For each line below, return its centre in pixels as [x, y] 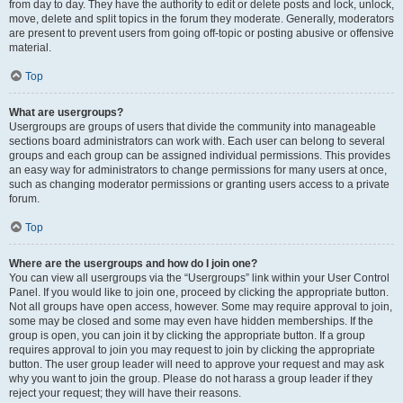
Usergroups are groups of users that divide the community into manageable [193, 127]
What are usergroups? [66, 112]
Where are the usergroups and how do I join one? [133, 264]
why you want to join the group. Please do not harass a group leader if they [191, 379]
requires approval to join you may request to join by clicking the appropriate [192, 350]
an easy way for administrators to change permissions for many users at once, [198, 170]
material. [30, 48]
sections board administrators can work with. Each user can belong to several [197, 141]
